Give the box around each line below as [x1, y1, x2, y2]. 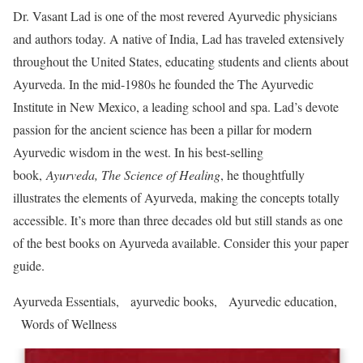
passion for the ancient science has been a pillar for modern [13, 120, 312, 138]
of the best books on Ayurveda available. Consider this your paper [13, 233, 348, 251]
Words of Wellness [13, 314, 117, 332]
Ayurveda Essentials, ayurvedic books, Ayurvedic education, [13, 292, 337, 310]
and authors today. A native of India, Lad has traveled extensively [13, 29, 344, 47]
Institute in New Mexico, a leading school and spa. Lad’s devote [13, 97, 339, 115]
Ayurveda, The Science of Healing [46, 165, 220, 183]
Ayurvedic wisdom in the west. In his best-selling [13, 143, 263, 160]
